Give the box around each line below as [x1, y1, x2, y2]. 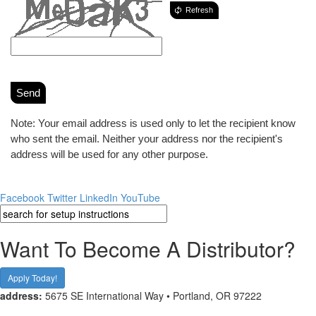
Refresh [186, 5, 213, 14]
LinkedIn [80, 190, 118, 205]
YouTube [121, 190, 160, 205]
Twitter [47, 190, 77, 205]
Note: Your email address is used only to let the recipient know [11, 116, 296, 129]
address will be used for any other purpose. [11, 147, 208, 160]
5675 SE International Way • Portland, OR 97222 [42, 288, 262, 303]
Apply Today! [8, 271, 57, 284]
